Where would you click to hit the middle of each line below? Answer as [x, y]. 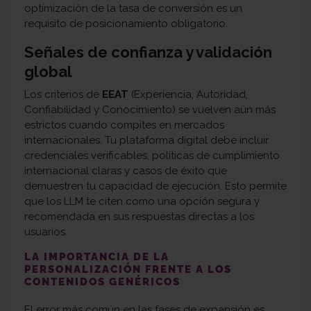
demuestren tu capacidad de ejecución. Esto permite [155, 186]
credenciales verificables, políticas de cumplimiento [152, 156]
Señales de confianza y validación [148, 52]
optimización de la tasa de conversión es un [133, 9]
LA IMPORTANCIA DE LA [97, 257]
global [48, 72]
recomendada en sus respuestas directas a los [139, 217]
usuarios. [46, 232]
